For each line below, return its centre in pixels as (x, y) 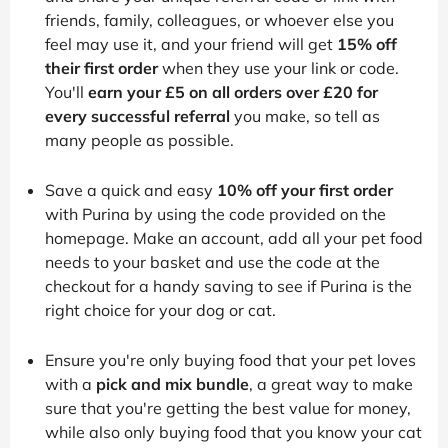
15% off (367, 43)
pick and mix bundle (172, 383)
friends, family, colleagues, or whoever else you (219, 19)
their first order (101, 67)
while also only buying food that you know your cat (233, 431)
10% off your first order (305, 189)
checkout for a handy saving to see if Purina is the (228, 285)
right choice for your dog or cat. (160, 309)
